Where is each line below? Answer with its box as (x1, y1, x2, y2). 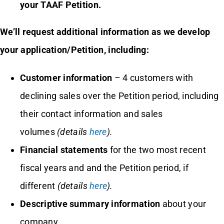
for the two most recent (107, 144, 206, 155)
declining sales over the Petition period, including (19, 90, 219, 101)
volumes (19, 126, 57, 137)
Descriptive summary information (19, 198, 160, 209)
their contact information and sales (19, 108, 163, 119)
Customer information (19, 72, 112, 83)
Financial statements (19, 144, 108, 155)
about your (160, 198, 206, 209)
